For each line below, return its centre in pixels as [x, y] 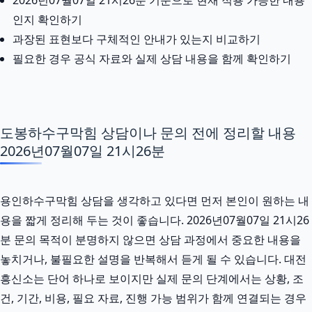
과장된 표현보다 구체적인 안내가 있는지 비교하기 [136, 39]
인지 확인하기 [47, 19]
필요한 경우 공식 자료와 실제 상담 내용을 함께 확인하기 [152, 58]
